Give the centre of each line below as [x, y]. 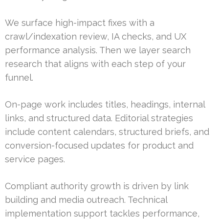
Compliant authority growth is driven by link [97, 186]
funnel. [19, 78]
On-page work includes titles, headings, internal [105, 105]
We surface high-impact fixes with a [80, 23]
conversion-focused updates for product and [99, 146]
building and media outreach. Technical [86, 200]
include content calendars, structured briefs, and [107, 132]
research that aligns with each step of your [95, 64]
